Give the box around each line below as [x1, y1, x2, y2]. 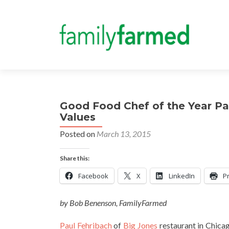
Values [60, 111, 96, 123]
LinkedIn [169, 171, 195, 180]
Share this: [60, 154, 89, 162]
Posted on [60, 129, 97, 139]
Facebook [78, 171, 108, 180]
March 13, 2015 [97, 129, 151, 139]
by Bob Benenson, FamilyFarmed [60, 198, 167, 208]
